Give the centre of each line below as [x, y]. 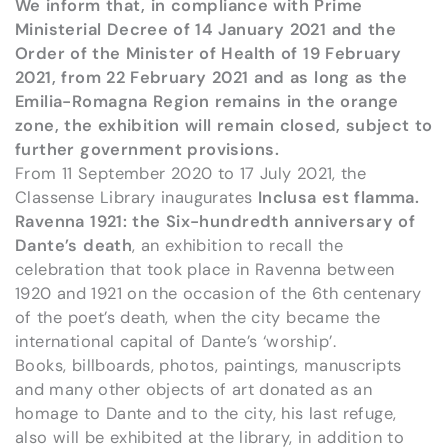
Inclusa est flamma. [338, 197]
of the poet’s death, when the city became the [198, 317]
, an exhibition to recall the [238, 245]
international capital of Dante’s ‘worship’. [175, 341]
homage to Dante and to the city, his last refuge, [206, 413]
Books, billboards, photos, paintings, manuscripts [208, 365]
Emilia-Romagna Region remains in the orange [207, 101]
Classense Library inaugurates [136, 197]
